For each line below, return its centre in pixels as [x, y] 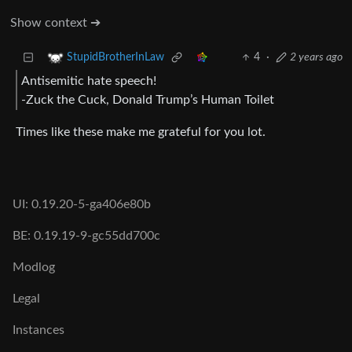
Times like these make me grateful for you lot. [141, 132]
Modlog [34, 268]
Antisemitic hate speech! [89, 81]
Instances [38, 330]
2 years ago [316, 58]
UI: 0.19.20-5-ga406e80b [82, 205]
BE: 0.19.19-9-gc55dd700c [86, 236]
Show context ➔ [55, 23]
